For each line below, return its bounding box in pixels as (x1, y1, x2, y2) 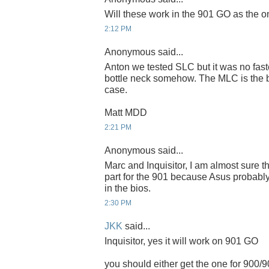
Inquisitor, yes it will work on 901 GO (104, 236, 258, 247)
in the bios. (104, 183, 151, 194)
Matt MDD (104, 107, 147, 118)
